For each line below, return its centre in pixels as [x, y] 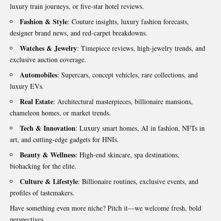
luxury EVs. [27, 86]
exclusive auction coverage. [48, 60]
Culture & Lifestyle [49, 182]
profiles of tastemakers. [42, 193]
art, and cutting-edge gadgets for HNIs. [64, 140]
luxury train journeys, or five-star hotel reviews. [77, 6]
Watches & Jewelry [48, 48]
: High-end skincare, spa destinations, [128, 155]
